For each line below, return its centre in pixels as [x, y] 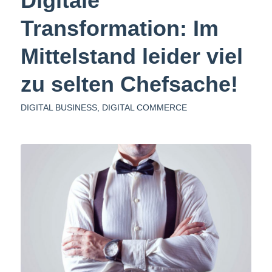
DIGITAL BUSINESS [59, 108]
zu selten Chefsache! [129, 84]
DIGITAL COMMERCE [144, 108]
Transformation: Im [119, 29]
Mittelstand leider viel [131, 56]
